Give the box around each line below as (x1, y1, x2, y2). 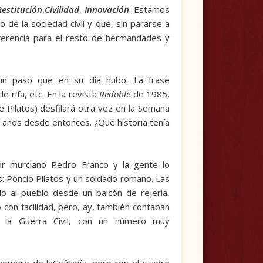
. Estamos (129, 4, 170, 16)
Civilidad (45, 4, 80, 16)
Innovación (85, 4, 130, 16)
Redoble (99, 88, 131, 100)
